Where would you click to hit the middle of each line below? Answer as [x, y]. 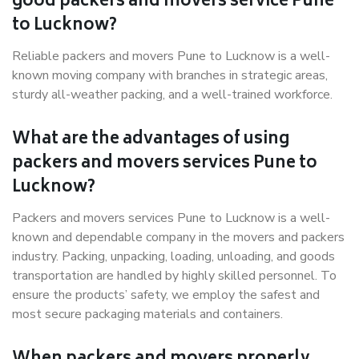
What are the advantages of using [151, 140]
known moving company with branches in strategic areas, [170, 75]
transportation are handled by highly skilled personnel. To [174, 276]
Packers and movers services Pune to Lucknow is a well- [171, 218]
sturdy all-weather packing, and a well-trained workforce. [174, 95]
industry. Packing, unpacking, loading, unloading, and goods [173, 256]
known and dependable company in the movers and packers [178, 237]
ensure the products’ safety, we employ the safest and [166, 295]
